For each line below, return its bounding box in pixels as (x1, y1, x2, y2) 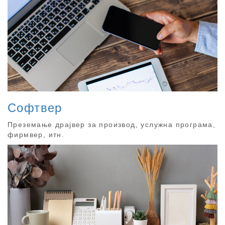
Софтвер (8, 101, 62, 115)
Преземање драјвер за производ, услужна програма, (8, 121, 216, 129)
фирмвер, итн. (8, 131, 65, 139)
